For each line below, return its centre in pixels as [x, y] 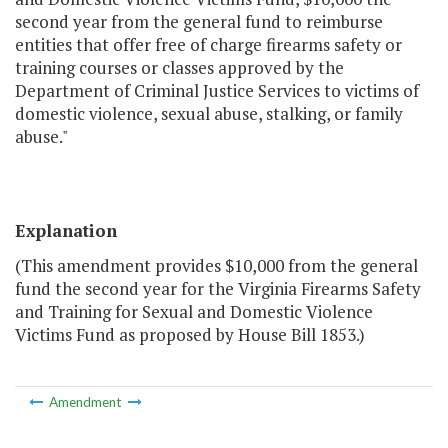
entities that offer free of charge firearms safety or [208, 45]
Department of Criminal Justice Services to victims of [217, 91]
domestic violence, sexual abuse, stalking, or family [209, 114]
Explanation [66, 231]
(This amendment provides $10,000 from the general [216, 266]
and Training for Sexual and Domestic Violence [194, 312]
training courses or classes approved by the [179, 68]
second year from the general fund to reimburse [199, 22]
